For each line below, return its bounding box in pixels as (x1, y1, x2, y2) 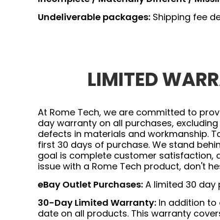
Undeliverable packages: (38, 11, 150, 23)
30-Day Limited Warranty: (38, 196, 156, 209)
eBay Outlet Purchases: (38, 178, 143, 191)
